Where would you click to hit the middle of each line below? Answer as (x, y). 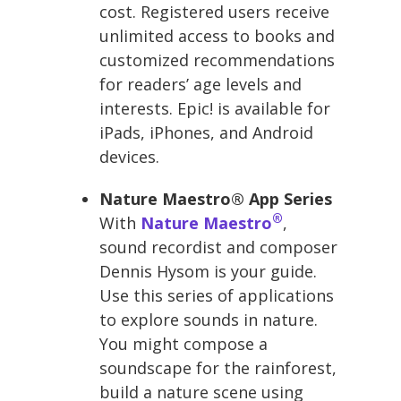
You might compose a (183, 343)
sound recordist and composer (218, 247)
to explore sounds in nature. (209, 319)
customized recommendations (217, 60)
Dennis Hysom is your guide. (208, 271)
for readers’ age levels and (200, 84)
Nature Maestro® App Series (216, 198)
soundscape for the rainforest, (218, 367)
